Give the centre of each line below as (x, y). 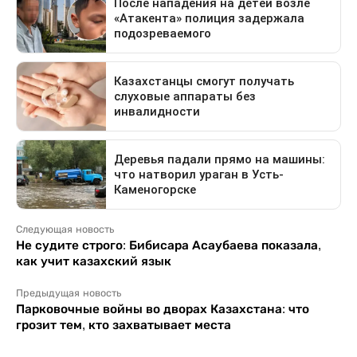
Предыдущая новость (69, 293)
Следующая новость (65, 229)
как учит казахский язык (94, 261)
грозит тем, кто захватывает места (124, 325)
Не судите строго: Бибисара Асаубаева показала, (169, 245)
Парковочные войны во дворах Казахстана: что (163, 309)
